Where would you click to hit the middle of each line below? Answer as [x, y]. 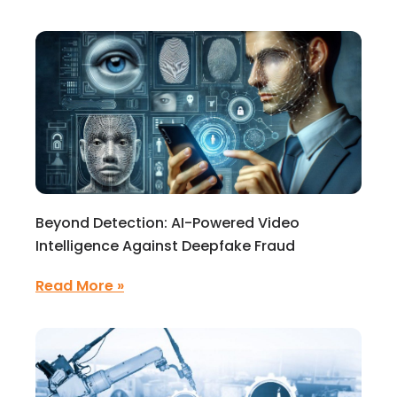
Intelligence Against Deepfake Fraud [165, 246]
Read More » [80, 286]
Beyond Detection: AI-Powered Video [167, 223]
